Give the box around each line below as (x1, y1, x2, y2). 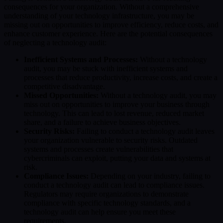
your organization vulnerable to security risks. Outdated (24, 135, 198, 144)
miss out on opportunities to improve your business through (24, 100, 210, 109)
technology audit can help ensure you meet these (24, 207, 176, 216)
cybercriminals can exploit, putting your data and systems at (24, 153, 211, 162)
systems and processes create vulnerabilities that (24, 144, 173, 153)
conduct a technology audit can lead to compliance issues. (24, 180, 205, 189)
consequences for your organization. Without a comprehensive (4, 2, 199, 11)
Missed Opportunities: (24, 91, 99, 100)
